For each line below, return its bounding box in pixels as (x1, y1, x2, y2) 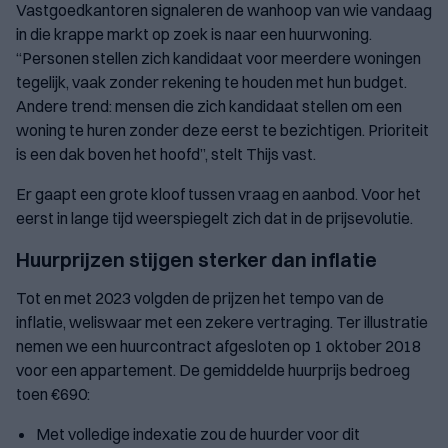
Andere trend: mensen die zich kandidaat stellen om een (16, 96, 402, 117)
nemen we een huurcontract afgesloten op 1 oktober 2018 (16, 336, 421, 357)
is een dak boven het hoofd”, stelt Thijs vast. (16, 144, 316, 165)
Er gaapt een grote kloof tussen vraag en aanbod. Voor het (16, 184, 421, 205)
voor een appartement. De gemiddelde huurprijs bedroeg (16, 360, 410, 381)
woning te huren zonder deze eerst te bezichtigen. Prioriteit (16, 120, 429, 141)
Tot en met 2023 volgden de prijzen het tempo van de (16, 288, 384, 309)
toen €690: (16, 384, 90, 405)
